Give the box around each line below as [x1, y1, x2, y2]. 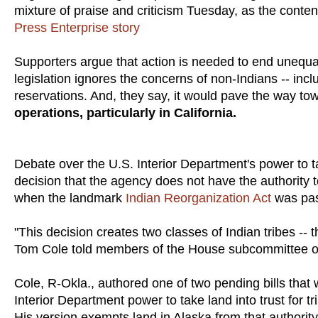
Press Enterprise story [14, 20, 140, 35]
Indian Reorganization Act [122, 190, 271, 205]
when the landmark [14, 190, 122, 205]
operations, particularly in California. [14, 105, 236, 120]
